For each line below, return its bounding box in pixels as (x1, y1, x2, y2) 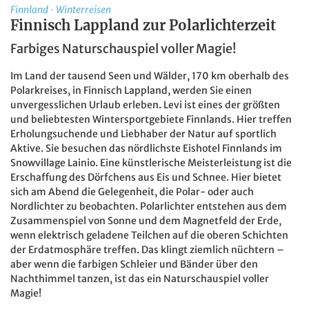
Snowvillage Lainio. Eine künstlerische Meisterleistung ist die (10, 157, 292, 170)
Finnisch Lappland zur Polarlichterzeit (10, 17, 276, 34)
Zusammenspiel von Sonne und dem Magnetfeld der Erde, (10, 215, 281, 228)
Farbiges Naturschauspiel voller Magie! (10, 41, 236, 57)
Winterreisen (56, 3, 111, 17)
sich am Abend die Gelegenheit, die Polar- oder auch (10, 186, 254, 199)
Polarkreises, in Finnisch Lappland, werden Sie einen (10, 84, 252, 97)
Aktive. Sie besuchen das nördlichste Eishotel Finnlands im (10, 142, 282, 155)
